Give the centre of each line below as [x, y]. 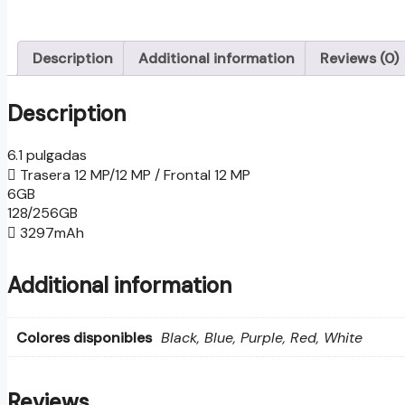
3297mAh [50, 232]
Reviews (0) [359, 58]
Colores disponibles [84, 337]
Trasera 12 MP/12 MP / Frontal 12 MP [133, 174]
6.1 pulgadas [47, 155]
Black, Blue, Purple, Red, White [262, 337]
